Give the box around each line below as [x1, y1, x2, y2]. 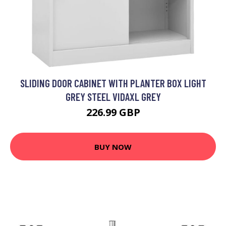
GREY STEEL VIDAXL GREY [65, 90, 161, 103]
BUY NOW [94, 141, 132, 152]
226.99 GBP [86, 105, 140, 119]
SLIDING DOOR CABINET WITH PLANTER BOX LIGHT [20, 77, 206, 89]
